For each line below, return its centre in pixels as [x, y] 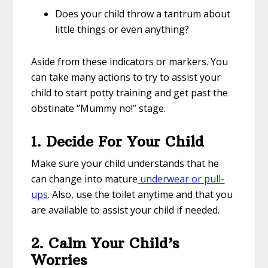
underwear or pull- [181, 179]
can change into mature [85, 179]
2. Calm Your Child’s [106, 243]
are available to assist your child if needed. [126, 210]
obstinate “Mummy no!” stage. [100, 109]
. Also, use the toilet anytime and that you [141, 195]
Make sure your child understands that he [125, 164]
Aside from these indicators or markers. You [130, 62]
